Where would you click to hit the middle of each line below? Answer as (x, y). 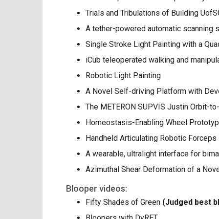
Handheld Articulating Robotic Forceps (151, 138)
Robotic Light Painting (123, 75)
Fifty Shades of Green (124, 202)
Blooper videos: (97, 188)
